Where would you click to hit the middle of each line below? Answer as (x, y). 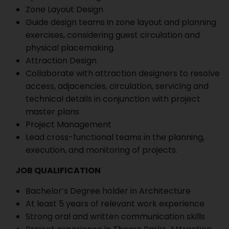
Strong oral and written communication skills (115, 216)
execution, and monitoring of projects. (101, 150)
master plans (52, 112)
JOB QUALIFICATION (58, 170)
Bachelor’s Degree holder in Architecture (108, 191)
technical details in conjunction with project (113, 99)
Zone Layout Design (64, 9)
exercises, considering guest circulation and (113, 35)
